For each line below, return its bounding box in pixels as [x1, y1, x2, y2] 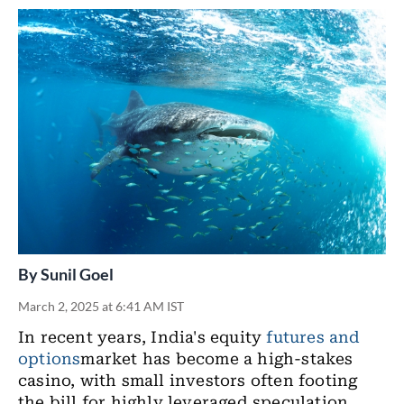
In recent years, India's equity [18, 328, 267, 346]
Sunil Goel [41, 264, 114, 284]
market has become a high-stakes [80, 350, 353, 368]
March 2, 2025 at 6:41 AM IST [18, 298, 184, 314]
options [18, 350, 81, 368]
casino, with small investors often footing [18, 372, 358, 390]
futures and [266, 328, 361, 346]
